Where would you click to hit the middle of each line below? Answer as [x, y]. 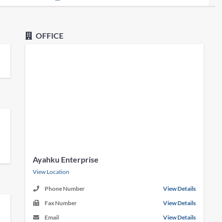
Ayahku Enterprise [66, 159]
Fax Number [61, 203]
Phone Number [65, 189]
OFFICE [49, 35]
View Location [51, 172]
